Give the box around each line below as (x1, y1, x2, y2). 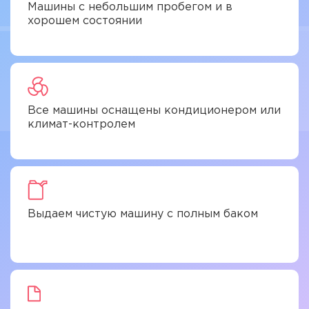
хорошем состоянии (28, 16, 142, 26)
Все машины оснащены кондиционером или (28, 106, 281, 116)
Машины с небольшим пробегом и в (28, 2, 232, 12)
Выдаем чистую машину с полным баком (28, 209, 258, 219)
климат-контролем (28, 119, 135, 130)
